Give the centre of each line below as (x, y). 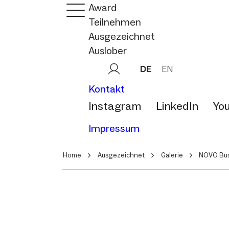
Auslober (108, 51)
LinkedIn (177, 106)
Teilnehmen (115, 22)
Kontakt (107, 89)
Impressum (114, 128)
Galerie (172, 155)
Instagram (115, 106)
